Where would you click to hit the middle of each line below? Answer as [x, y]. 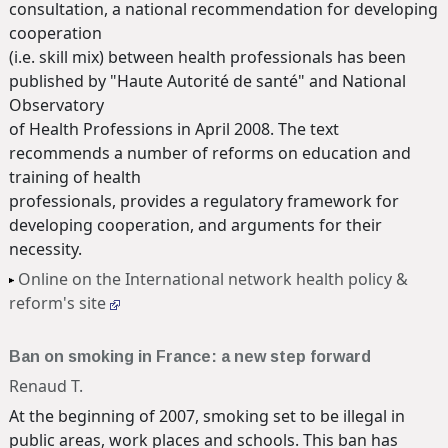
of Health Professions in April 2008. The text [174, 128]
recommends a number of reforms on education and [210, 152]
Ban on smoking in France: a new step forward [190, 356]
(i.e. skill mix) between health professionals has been [207, 56]
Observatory [56, 104]
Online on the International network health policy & [213, 278]
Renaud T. [46, 385]
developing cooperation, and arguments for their [195, 224]
